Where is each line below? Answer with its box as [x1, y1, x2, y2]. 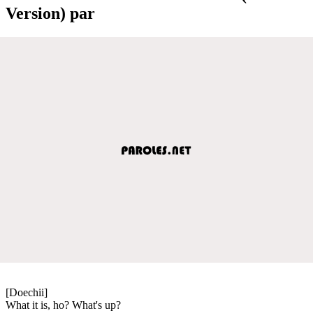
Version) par [6, 3, 95, 22]
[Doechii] [6, 286, 48, 298]
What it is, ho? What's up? [6, 298, 121, 311]
